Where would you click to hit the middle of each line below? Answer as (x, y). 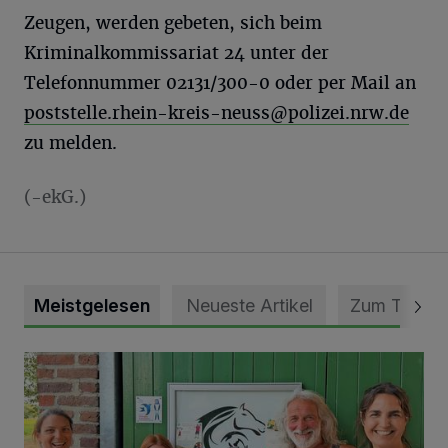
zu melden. (70, 143)
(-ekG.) (55, 197)
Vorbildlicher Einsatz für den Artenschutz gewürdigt (206, 363)
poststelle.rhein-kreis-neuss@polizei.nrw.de (216, 113)
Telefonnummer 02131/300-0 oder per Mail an (220, 83)
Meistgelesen (92, 305)
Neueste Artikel (249, 305)
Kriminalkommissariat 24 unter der (176, 53)
